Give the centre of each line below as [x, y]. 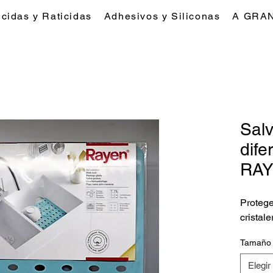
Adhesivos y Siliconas [162, 16]
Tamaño [256, 243]
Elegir [259, 265]
